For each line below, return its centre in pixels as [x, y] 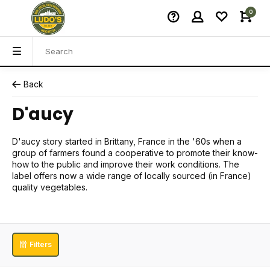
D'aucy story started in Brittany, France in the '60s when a [127, 141]
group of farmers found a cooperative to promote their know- [135, 153]
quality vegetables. [50, 187]
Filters [41, 244]
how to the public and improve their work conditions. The [126, 164]
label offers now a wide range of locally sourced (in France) [132, 176]
